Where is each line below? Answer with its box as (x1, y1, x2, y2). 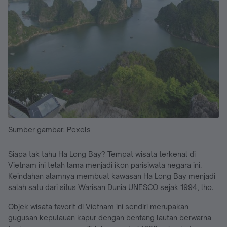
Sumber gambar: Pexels (8, 125, 91, 134)
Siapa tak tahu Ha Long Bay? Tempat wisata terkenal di (8, 149, 196, 159)
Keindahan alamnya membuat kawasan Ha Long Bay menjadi (8, 172, 215, 181)
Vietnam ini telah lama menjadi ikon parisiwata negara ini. (8, 161, 202, 170)
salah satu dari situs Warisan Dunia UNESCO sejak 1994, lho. (8, 183, 213, 192)
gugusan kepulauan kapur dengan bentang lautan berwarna (8, 213, 211, 222)
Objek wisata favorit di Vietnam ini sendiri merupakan (8, 202, 188, 211)
